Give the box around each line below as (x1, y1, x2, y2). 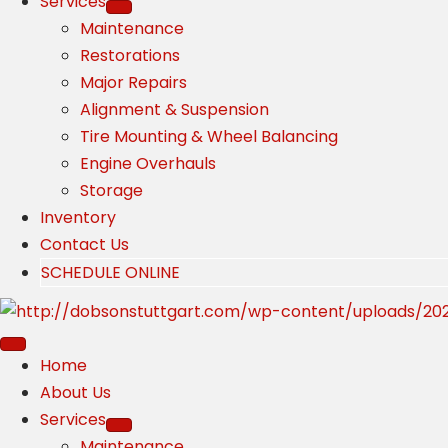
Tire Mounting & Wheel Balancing (80, 125, 338, 149)
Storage (80, 179, 143, 203)
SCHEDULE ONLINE (41, 261, 180, 285)
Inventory (40, 206, 116, 230)
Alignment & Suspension (80, 98, 269, 122)
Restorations (80, 44, 180, 68)
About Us (40, 381, 111, 405)
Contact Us (40, 233, 129, 257)
